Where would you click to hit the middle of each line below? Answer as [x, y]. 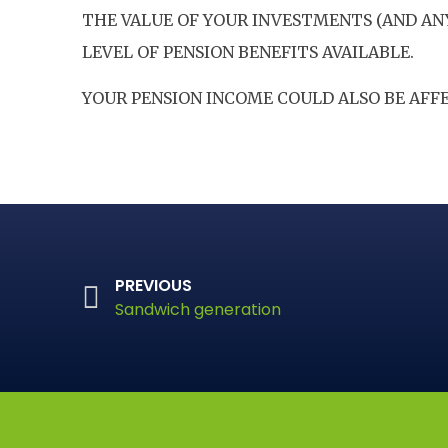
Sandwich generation [198, 310]
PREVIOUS [153, 286]
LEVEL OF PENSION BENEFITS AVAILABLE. [248, 51]
